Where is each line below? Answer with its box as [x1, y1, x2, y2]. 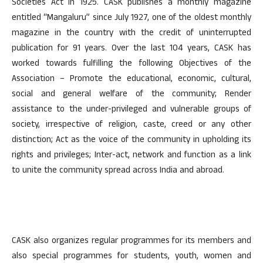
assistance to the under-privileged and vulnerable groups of [12, 103, 251, 117]
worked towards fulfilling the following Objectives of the [12, 57, 251, 72]
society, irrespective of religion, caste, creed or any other [12, 118, 251, 133]
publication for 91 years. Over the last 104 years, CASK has [12, 42, 251, 56]
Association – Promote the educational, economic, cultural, [12, 72, 251, 87]
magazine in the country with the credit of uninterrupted [12, 26, 251, 41]
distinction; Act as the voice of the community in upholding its [12, 133, 251, 148]
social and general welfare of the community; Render [12, 87, 251, 102]
